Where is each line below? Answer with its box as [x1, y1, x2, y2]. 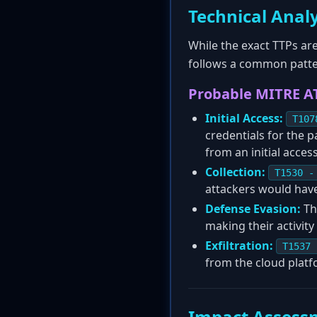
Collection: [205, 164, 265, 180]
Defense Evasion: [205, 201, 301, 217]
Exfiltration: [205, 238, 273, 253]
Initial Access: [205, 110, 283, 126]
